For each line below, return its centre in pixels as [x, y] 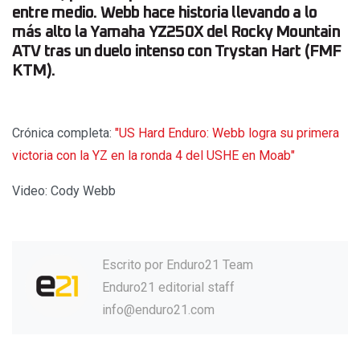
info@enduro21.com [158, 309]
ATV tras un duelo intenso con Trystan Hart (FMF [177, 51]
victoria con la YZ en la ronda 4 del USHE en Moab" [153, 155]
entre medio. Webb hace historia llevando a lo [165, 12]
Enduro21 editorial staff [168, 287]
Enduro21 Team [210, 264]
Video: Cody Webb [64, 190]
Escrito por [134, 264]
